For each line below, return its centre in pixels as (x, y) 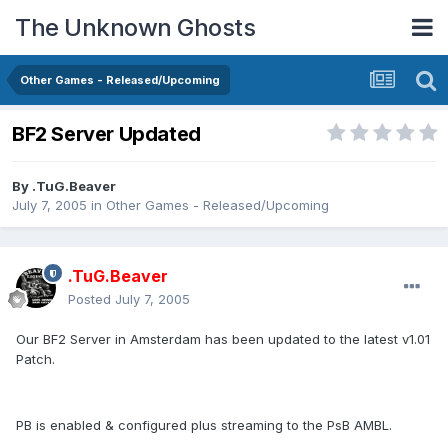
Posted (91, 299)
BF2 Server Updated (106, 134)
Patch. (35, 359)
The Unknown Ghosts (135, 27)
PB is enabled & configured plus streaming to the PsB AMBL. (204, 425)
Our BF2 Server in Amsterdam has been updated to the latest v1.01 (223, 339)
